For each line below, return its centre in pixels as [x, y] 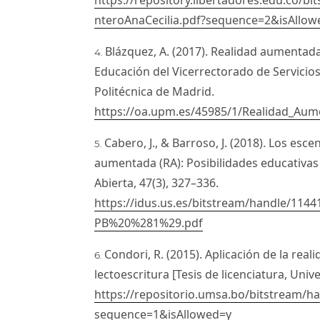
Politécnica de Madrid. [155, 91]
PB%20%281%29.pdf [149, 222]
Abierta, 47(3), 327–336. [157, 182]
